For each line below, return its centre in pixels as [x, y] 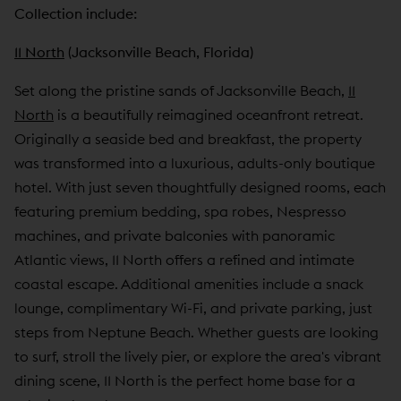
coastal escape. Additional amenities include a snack [189, 283]
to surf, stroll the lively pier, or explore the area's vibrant [198, 356]
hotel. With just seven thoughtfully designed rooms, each [200, 187]
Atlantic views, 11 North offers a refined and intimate [184, 259]
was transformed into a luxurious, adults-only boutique [195, 162]
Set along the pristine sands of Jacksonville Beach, [181, 90]
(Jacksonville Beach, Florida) [159, 51]
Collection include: [76, 13]
